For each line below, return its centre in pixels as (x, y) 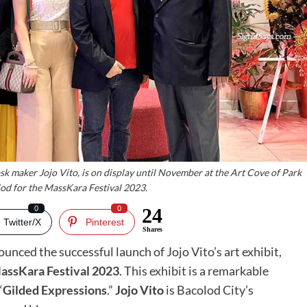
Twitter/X (23, 222)
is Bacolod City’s (209, 290)
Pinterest (105, 222)
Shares (152, 230)
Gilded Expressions (55, 290)
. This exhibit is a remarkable (194, 271)
